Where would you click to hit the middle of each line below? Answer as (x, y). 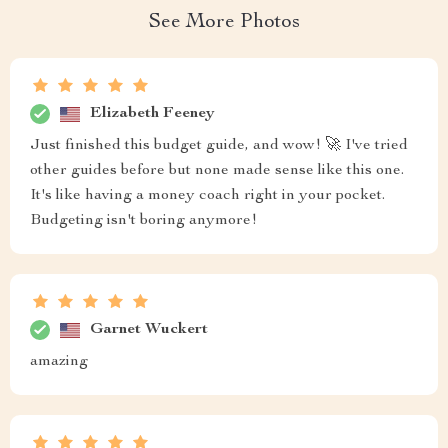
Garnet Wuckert (149, 329)
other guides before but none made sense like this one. (217, 171)
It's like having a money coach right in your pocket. (207, 196)
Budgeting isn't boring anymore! (143, 221)
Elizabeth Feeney (152, 113)
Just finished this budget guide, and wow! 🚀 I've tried (219, 146)
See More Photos (224, 23)
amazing (59, 362)
